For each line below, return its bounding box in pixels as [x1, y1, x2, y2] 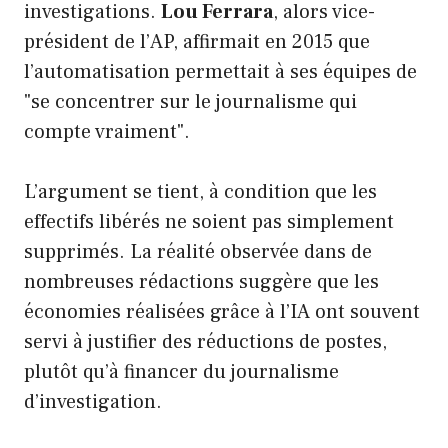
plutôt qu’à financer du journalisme [24, 359, 339, 386]
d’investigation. [24, 389, 162, 416]
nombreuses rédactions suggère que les [24, 269, 379, 296]
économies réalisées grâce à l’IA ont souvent [24, 299, 420, 326]
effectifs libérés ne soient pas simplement [24, 209, 394, 236]
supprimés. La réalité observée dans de [24, 239, 372, 266]
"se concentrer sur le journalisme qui [24, 89, 357, 116]
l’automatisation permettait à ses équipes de [24, 59, 417, 86]
